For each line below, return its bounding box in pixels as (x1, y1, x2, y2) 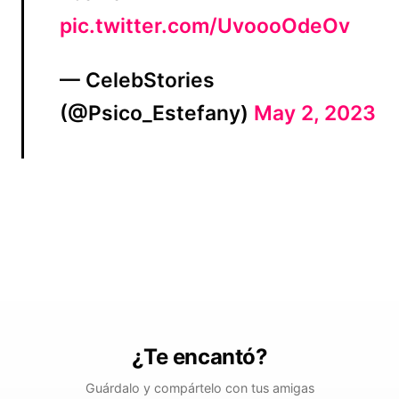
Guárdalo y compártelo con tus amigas (85, 379, 314, 395)
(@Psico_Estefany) (60, 100, 254, 126)
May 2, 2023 (254, 100, 376, 126)
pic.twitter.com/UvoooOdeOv (60, 12, 350, 38)
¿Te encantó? (131, 343, 268, 370)
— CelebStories (60, 67, 215, 93)
